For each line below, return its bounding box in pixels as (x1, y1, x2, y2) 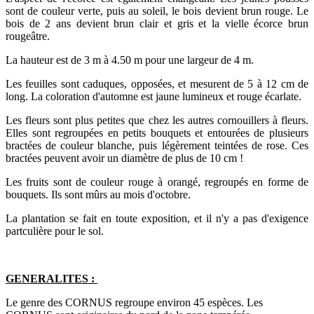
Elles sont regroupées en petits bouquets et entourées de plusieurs (6, 127, 308, 139)
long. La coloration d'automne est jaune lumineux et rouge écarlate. (6, 90, 301, 103)
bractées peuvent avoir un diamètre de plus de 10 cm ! (6, 152, 243, 165)
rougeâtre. (6, 30, 50, 43)
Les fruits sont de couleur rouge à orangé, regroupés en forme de (6, 176, 308, 189)
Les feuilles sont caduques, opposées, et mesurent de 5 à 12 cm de (6, 78, 308, 90)
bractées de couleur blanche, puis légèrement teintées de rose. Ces (6, 139, 308, 152)
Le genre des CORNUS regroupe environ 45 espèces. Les (6, 296, 263, 309)
